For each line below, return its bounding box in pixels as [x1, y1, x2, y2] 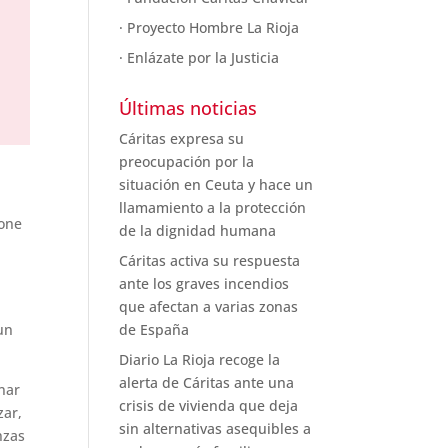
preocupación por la [119, 151, 255, 171]
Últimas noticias [119, 95, 258, 120]
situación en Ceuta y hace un [119, 174, 314, 194]
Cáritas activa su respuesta [119, 250, 301, 270]
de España [119, 319, 190, 339]
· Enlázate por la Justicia [119, 47, 280, 67]
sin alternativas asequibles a [119, 418, 312, 438]
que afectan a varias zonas [119, 296, 299, 316]
